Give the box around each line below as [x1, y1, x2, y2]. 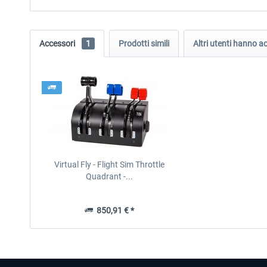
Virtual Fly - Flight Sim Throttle [54, 160, 164, 169]
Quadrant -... [85, 172, 133, 181]
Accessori [39, 39, 77, 48]
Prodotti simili [119, 39, 169, 48]
